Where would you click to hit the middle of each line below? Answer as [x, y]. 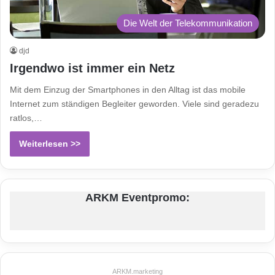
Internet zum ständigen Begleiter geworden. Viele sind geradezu [134, 103]
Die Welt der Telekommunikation [188, 23]
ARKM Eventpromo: [137, 197]
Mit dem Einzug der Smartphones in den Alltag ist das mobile [128, 89]
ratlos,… [26, 118]
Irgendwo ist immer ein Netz [92, 68]
